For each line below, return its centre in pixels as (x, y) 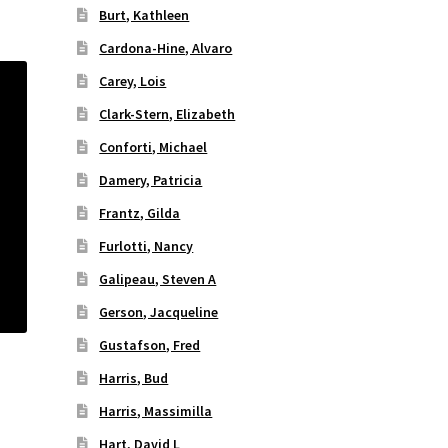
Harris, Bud (134, 378)
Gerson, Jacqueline (159, 312)
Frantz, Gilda (140, 213)
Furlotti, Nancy (146, 246)
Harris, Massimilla (156, 411)
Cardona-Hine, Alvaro (166, 48)
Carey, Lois (133, 81)
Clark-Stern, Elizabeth (167, 114)
